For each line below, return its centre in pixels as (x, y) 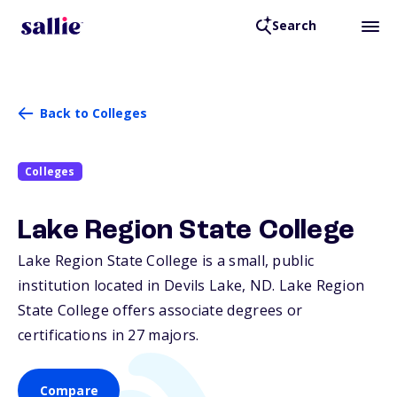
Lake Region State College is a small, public (166, 261)
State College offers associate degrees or (160, 311)
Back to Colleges (93, 113)
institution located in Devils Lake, (134, 286)
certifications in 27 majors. (109, 335)
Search (294, 26)
